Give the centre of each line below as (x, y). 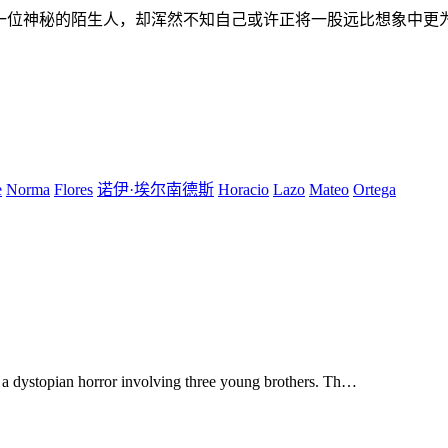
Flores (73, 190)
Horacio (243, 190)
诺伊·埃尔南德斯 (155, 190)
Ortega (374, 190)
